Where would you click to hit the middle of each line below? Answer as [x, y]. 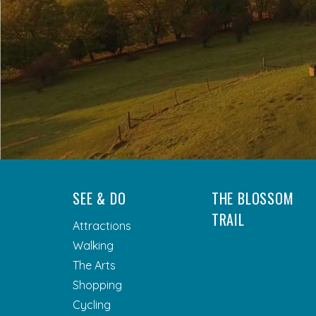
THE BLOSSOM [253, 198]
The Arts [94, 265]
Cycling [92, 304]
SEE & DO [99, 198]
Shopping [97, 285]
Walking [93, 245]
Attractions [102, 225]
